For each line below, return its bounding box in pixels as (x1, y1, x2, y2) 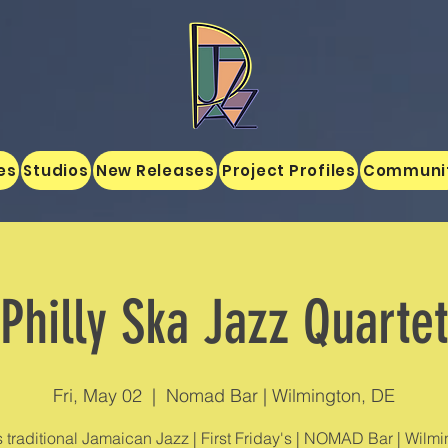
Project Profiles (221, 160, 356, 181)
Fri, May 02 (53, 384, 142, 407)
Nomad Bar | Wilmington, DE (166, 384, 395, 407)
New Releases (95, 160, 215, 181)
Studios (23, 160, 89, 181)
